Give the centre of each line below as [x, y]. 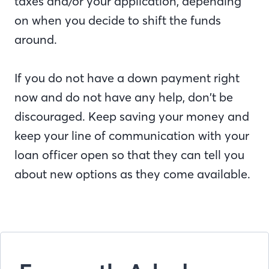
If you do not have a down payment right [127, 78]
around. [36, 40]
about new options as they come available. [132, 174]
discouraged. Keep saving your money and [132, 116]
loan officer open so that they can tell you [129, 155]
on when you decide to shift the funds [118, 20]
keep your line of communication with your [132, 136]
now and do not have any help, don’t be [124, 97]
